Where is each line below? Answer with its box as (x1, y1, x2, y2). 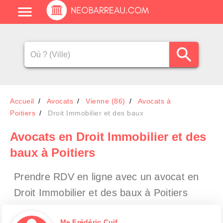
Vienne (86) (86, 97, 125, 105)
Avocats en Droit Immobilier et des (10, 130, 206, 143)
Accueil (10, 97, 34, 105)
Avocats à (137, 97, 171, 105)
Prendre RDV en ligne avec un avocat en (14, 171, 199, 182)
